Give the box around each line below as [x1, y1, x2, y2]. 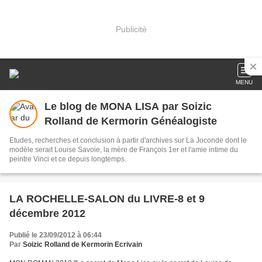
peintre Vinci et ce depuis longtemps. [9, 155, 126, 163]
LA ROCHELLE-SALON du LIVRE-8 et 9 [9, 193, 205, 205]
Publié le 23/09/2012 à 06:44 [9, 231, 102, 239]
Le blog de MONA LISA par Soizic [44, 101, 212, 112]
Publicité [115, 24, 147, 34]
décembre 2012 [9, 208, 85, 219]
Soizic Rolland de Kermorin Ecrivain [23, 240, 142, 249]
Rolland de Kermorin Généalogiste [44, 115, 217, 127]
